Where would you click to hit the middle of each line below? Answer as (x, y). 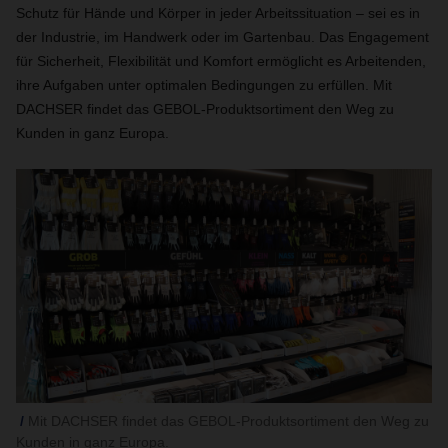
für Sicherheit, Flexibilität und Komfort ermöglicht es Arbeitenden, (221, 61)
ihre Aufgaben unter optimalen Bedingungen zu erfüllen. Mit (204, 85)
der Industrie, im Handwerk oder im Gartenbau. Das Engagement (222, 37)
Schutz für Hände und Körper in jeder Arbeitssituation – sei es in (218, 13)
